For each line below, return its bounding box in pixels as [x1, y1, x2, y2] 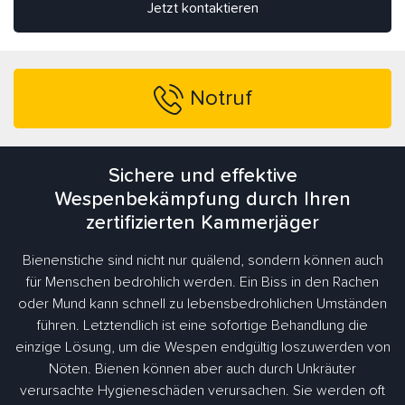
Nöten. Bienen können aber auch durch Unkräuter [49, 362, 356, 377]
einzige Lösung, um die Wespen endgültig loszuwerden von [14, 340, 391, 355]
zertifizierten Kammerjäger [86, 213, 319, 234]
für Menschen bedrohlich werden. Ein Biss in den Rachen [26, 275, 379, 290]
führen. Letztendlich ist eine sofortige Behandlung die [37, 318, 368, 334]
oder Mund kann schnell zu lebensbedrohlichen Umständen [18, 297, 387, 312]
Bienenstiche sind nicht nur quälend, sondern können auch [22, 253, 383, 268]
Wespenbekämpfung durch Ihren [54, 190, 351, 211]
